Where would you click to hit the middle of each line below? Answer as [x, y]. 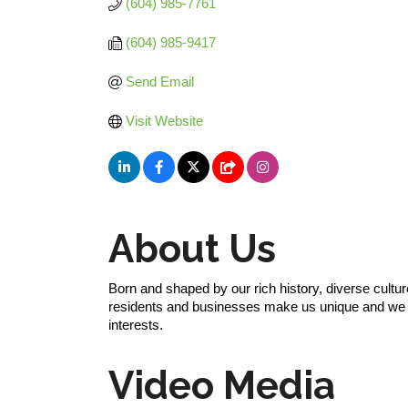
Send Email [159, 82]
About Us [192, 249]
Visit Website [164, 121]
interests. [136, 325]
